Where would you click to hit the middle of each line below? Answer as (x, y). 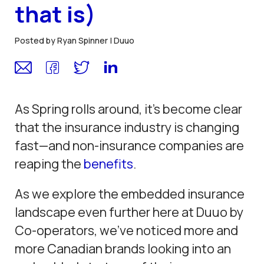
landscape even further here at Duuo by (129, 212)
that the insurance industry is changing (127, 127)
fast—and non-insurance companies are (130, 146)
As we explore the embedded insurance (130, 194)
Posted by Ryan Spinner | (65, 41)
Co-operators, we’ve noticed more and (127, 230)
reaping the (49, 164)
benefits (109, 164)
